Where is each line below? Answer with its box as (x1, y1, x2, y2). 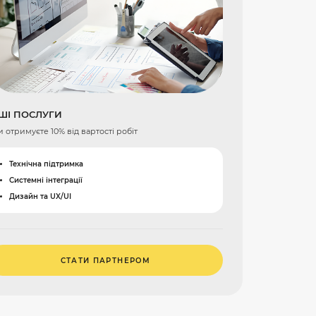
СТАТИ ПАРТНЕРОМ (60, 256, 151, 265)
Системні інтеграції (9, 176, 83, 184)
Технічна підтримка (9, 160, 84, 169)
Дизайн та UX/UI (9, 192, 72, 200)
